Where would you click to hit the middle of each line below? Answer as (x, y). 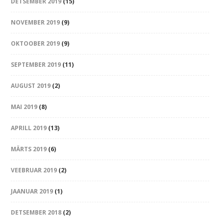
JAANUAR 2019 (32, 192)
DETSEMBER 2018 (36, 213)
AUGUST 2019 (31, 86)
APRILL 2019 (29, 128)
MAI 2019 (24, 107)
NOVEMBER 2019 (36, 23)
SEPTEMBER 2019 (36, 65)
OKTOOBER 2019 (36, 44)
